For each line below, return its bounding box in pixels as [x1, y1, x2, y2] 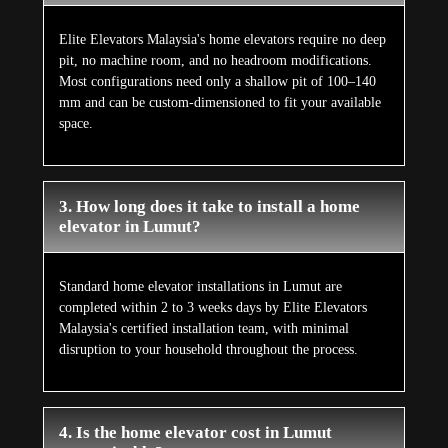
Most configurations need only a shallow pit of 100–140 [58, 74, 376, 90]
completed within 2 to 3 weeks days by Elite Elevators [58, 300, 367, 316]
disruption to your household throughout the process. [58, 342, 358, 358]
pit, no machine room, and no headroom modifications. [58, 53, 372, 69]
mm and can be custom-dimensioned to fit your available [58, 95, 381, 111]
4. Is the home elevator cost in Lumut [58, 423, 332, 443]
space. [58, 116, 93, 132]
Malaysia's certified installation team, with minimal [58, 321, 349, 337]
